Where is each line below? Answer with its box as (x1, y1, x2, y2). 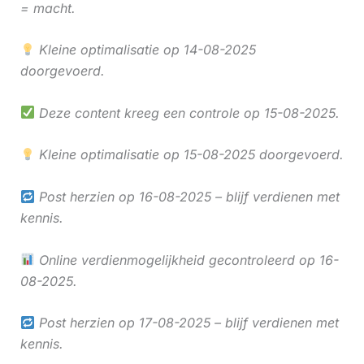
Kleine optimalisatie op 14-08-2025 (34, 41, 256, 58)
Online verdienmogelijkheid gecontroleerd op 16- (34, 251, 339, 268)
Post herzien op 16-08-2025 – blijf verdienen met (34, 188, 340, 205)
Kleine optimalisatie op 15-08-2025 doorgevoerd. (34, 146, 344, 163)
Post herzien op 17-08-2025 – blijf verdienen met (34, 314, 339, 331)
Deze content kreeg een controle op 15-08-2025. (34, 104, 340, 121)
